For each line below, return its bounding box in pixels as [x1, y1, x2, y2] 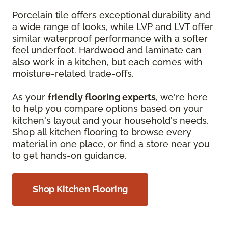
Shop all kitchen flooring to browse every [12, 127, 191, 137]
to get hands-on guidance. [12, 150, 127, 161]
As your [12, 92, 48, 102]
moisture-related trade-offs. [12, 68, 134, 79]
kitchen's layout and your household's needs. [12, 115, 209, 126]
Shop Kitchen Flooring [33, 184, 128, 194]
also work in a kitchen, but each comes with [12, 56, 203, 67]
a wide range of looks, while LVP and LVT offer [12, 21, 213, 32]
